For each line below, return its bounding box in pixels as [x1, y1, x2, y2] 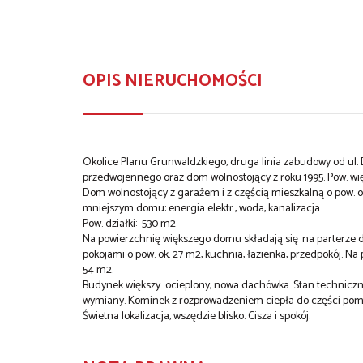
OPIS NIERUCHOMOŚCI [83, 66, 263, 95]
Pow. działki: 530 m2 [83, 214, 176, 233]
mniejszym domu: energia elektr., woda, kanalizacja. [83, 199, 322, 218]
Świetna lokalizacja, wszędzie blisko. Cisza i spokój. [83, 306, 313, 326]
